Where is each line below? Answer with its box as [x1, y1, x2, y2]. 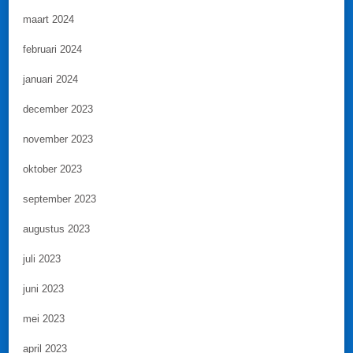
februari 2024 [23, 43, 82, 56]
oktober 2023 [23, 163, 82, 176]
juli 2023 [23, 253, 61, 266]
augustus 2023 [23, 223, 90, 236]
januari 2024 [23, 73, 78, 86]
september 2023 [23, 193, 96, 206]
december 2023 [23, 103, 93, 116]
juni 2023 [23, 283, 64, 295]
